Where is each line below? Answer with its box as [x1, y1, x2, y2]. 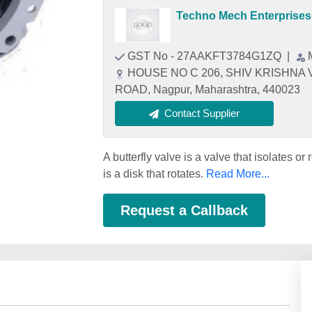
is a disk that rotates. [103, 168, 206, 180]
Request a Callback [120, 203, 248, 218]
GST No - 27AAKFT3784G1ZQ [127, 50, 284, 62]
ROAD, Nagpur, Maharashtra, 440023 [115, 84, 300, 95]
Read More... [206, 168, 270, 180]
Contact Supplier [164, 107, 240, 119]
